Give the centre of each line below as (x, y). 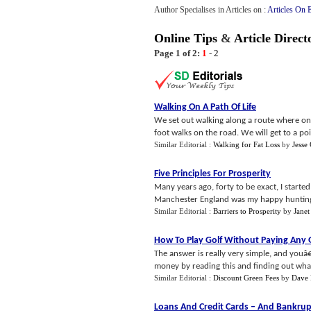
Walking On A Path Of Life (205, 107)
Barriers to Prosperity (247, 211)
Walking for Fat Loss (246, 144)
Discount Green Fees (246, 278)
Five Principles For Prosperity (212, 174)
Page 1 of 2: (177, 53)
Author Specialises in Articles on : (211, 10)
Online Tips (186, 38)
